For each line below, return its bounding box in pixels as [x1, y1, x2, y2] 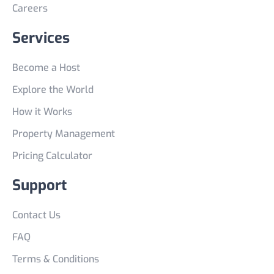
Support [12, 176, 67, 195]
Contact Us [12, 209, 61, 221]
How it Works [12, 105, 72, 118]
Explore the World [12, 83, 94, 96]
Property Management [12, 127, 115, 140]
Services [12, 28, 70, 48]
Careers [12, 2, 48, 15]
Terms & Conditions [12, 253, 99, 265]
